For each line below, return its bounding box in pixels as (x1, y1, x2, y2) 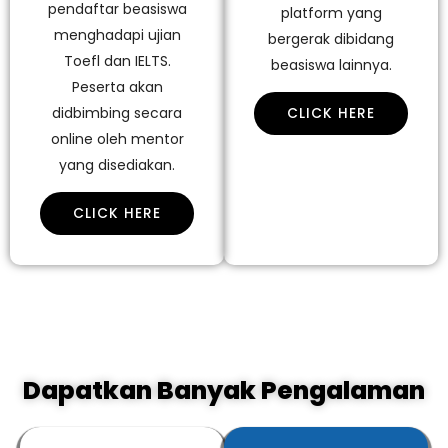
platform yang (280, 2, 382, 23)
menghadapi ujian (53, 24, 181, 45)
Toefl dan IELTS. (63, 50, 171, 71)
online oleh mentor (50, 128, 184, 149)
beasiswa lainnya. (270, 54, 392, 75)
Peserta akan (71, 76, 163, 97)
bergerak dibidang (268, 28, 394, 49)
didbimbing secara (52, 102, 182, 123)
